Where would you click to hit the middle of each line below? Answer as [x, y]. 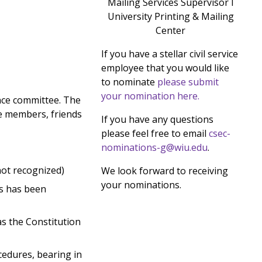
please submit [188, 82]
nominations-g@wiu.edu [154, 147]
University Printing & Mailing [170, 16]
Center [171, 30]
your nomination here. [150, 96]
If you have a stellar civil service [169, 54]
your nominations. [141, 185]
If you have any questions [157, 119]
